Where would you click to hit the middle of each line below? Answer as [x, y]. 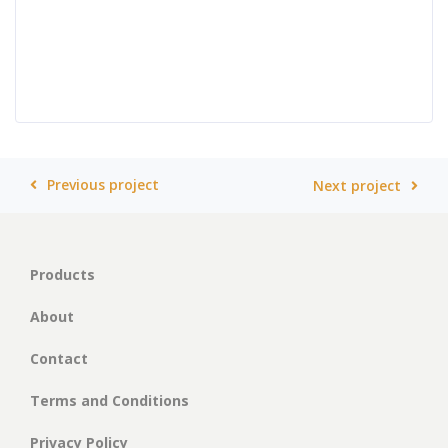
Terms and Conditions [109, 400]
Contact [59, 358]
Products [62, 274]
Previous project [103, 184]
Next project [357, 185]
